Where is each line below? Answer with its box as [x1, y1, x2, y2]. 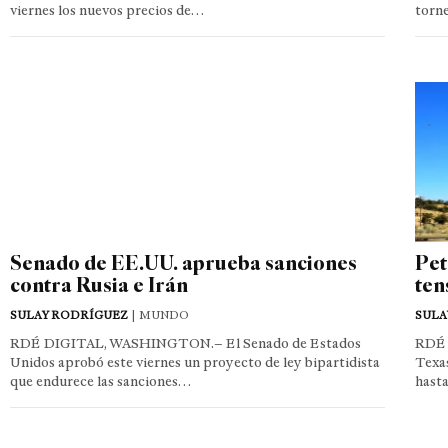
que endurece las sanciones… [10, 372, 191, 390]
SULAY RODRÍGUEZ [10, 307, 128, 322]
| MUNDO [128, 307, 189, 322]
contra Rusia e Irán [10, 271, 188, 297]
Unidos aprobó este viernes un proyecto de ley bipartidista [10, 353, 380, 371]
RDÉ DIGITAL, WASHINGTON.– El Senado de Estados [10, 334, 361, 352]
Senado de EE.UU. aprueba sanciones [10, 249, 357, 275]
